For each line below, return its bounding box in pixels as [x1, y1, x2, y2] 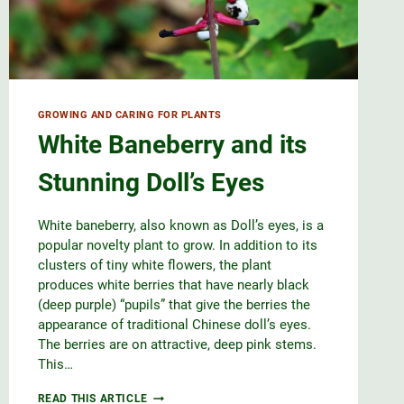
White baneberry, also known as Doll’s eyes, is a [37, 217, 324, 234]
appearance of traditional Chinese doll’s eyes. [37, 317, 311, 334]
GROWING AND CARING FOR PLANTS [37, 108, 222, 121]
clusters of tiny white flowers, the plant [37, 257, 271, 274]
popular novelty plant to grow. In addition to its [37, 237, 317, 254]
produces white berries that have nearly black [37, 277, 309, 294]
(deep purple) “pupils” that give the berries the [37, 297, 310, 314]
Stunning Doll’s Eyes [37, 168, 264, 198]
